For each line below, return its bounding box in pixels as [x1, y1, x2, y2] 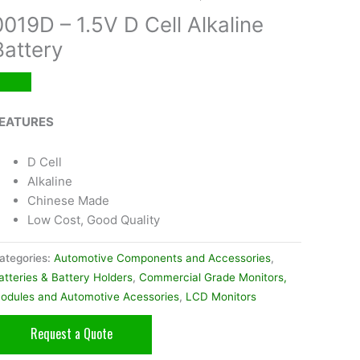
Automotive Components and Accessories [53, 251, 271, 264]
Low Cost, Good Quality [27, 212, 160, 228]
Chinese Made [27, 193, 109, 209]
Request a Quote [30, 323, 112, 343]
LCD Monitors [185, 289, 256, 303]
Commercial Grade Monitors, [138, 270, 287, 284]
